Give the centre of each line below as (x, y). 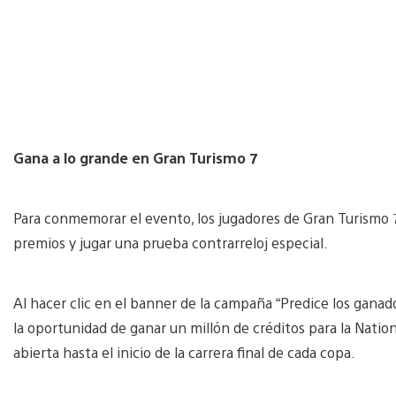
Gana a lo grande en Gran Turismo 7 (135, 157)
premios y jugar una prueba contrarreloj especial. (171, 242)
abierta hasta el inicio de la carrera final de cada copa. (184, 352)
